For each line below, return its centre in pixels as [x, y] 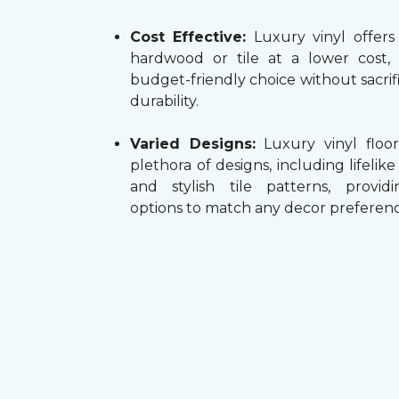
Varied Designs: [193, 144]
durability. [164, 101]
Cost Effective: [188, 37]
